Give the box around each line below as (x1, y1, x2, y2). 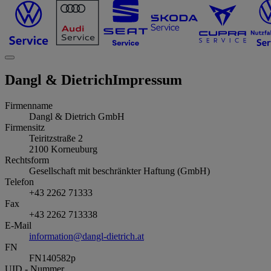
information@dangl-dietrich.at (29, 230, 144, 241)
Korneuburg (51, 143, 97, 154)
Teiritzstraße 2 (29, 132, 83, 143)
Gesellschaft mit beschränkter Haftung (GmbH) (29, 165, 210, 176)
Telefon (5, 176, 34, 187)
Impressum (113, 71, 182, 88)
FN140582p (29, 252, 76, 263)
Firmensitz (5, 122, 45, 132)
